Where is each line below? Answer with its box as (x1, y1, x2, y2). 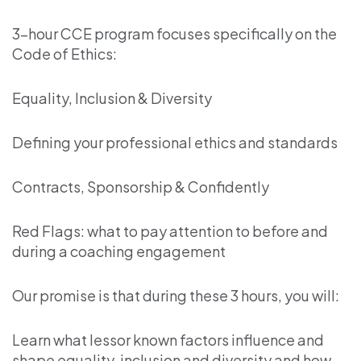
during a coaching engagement (12, 241, 226, 260)
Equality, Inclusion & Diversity (12, 88, 212, 107)
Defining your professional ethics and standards (12, 132, 338, 151)
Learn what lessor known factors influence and (12, 330, 324, 349)
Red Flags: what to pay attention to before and (12, 221, 328, 240)
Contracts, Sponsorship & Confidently (12, 176, 269, 196)
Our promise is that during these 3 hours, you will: (12, 285, 339, 305)
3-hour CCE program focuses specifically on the (12, 23, 337, 43)
